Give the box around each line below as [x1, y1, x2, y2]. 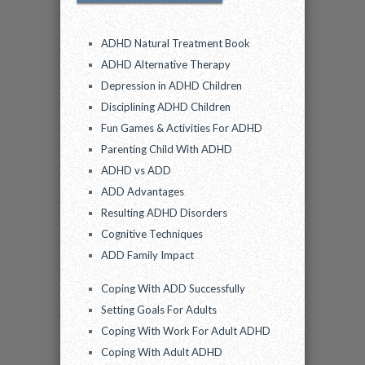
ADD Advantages [101, 185, 184, 198]
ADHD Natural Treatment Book [101, 37, 250, 50]
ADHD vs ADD [101, 164, 171, 177]
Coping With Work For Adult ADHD [101, 324, 270, 337]
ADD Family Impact [101, 248, 194, 262]
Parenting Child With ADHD [101, 143, 232, 156]
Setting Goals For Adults [101, 303, 217, 316]
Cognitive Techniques [101, 227, 203, 240]
